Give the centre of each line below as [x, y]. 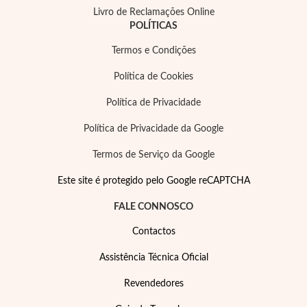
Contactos [153, 232]
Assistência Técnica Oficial [153, 258]
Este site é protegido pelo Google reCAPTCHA [153, 181]
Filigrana [123, 91]
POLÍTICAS [153, 26]
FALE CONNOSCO [153, 207]
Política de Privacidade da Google [153, 129]
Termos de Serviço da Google [153, 155]
